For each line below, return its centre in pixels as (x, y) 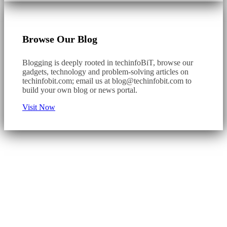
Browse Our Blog (60, 39)
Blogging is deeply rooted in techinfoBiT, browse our (108, 63)
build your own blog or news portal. (80, 90)
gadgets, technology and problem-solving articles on (105, 72)
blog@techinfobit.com (148, 81)
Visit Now (39, 107)
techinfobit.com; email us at (67, 81)
